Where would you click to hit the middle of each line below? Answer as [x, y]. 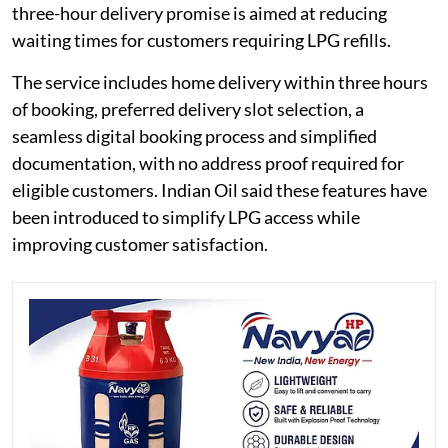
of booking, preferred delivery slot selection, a [188, 108]
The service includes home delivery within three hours [220, 81]
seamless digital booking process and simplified [194, 135]
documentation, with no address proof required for [208, 162]
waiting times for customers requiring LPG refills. [201, 39]
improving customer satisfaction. [140, 243]
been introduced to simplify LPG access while [186, 216]
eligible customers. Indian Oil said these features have [219, 189]
